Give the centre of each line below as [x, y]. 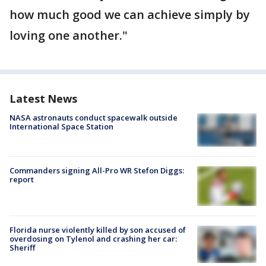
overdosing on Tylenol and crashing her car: [93, 239]
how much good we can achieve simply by [130, 15]
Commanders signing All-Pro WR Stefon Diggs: [97, 171]
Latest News [43, 99]
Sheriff [22, 248]
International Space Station [61, 127]
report [22, 180]
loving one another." [69, 36]
